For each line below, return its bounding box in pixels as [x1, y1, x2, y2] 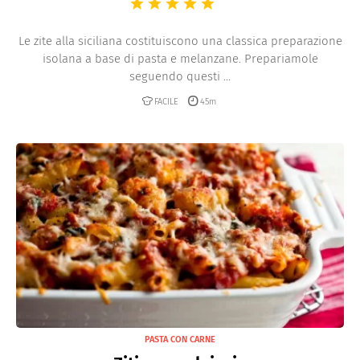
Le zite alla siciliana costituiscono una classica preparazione [18, 34, 342, 49]
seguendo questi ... [129, 69, 231, 84]
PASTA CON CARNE [145, 333, 215, 345]
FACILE [154, 96, 178, 108]
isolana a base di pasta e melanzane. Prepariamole [42, 51, 318, 67]
